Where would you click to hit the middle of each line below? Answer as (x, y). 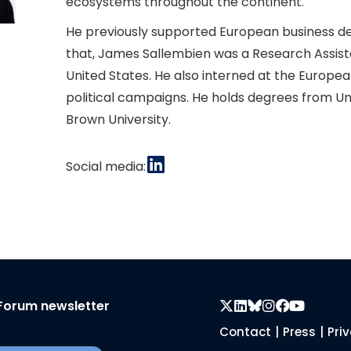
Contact (245, 332)
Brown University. (118, 119)
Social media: (106, 166)
